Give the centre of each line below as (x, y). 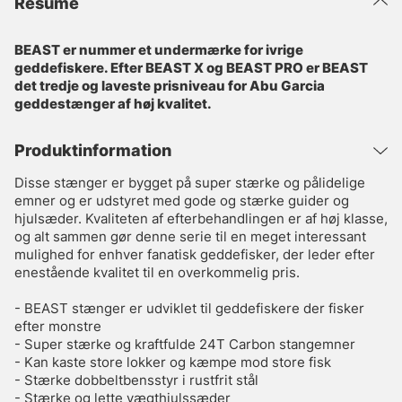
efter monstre (58, 327)
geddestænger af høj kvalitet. (113, 104)
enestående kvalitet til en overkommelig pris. (157, 273)
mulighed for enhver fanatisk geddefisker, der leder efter (195, 255)
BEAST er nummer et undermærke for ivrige (159, 50)
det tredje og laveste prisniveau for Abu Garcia (170, 86)
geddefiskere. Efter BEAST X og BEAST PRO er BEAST (191, 68)
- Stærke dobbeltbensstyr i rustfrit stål (136, 380)
